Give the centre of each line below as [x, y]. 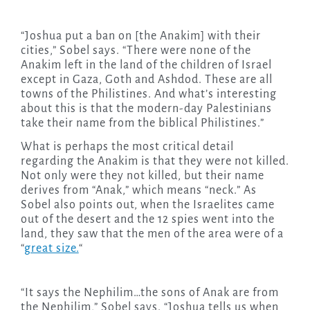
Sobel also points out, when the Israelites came [147, 205]
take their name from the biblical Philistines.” [142, 124]
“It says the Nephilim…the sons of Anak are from [149, 293]
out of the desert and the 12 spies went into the [147, 220]
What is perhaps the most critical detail [127, 147]
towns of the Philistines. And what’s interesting [148, 94]
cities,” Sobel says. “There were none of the [136, 51]
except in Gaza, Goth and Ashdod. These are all [146, 80]
